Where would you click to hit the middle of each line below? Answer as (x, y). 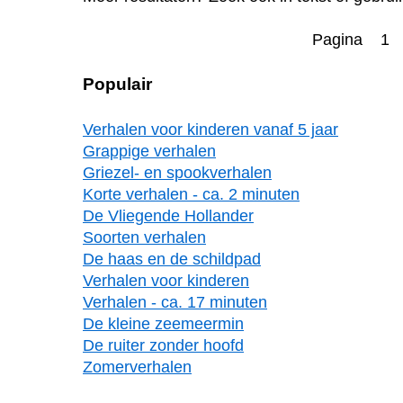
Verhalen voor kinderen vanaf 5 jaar (210, 130)
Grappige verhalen (149, 152)
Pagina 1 (351, 40)
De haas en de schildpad (172, 260)
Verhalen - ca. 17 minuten (175, 303)
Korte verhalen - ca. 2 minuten (191, 195)
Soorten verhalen (144, 238)
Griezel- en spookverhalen (177, 173)
